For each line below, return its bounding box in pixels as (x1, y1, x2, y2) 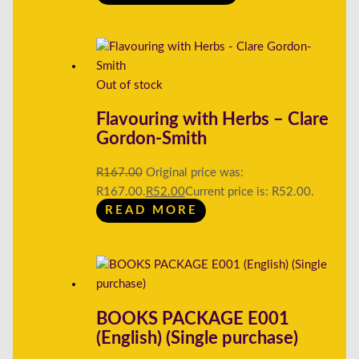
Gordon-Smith (95, 130, 207, 148)
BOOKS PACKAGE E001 (95, 309, 289, 328)
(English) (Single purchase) (95, 329, 298, 347)
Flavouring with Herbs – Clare (95, 111, 329, 129)
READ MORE (104, 204, 198, 217)
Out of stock (95, 79, 163, 92)
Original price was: (145, 166, 244, 179)
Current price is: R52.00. (184, 185, 314, 198)
